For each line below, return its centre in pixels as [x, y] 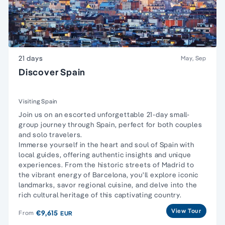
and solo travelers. [51, 134]
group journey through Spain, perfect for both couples [110, 124]
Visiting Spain [38, 101]
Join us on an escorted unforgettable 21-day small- [104, 114]
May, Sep [193, 58]
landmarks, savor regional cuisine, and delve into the [108, 185]
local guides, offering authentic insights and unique [105, 154]
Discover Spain [52, 72]
